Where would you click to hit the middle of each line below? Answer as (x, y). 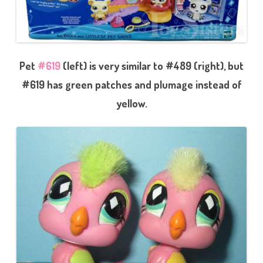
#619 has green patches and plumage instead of (131, 84)
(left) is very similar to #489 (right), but (152, 65)
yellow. (131, 103)
